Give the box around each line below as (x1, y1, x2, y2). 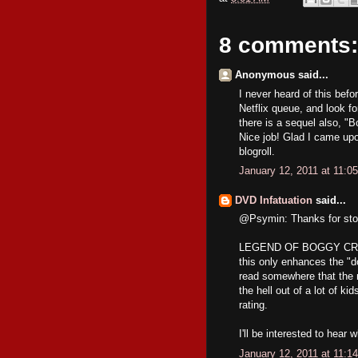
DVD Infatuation (235, 193, 312, 206)
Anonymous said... (235, 69, 328, 81)
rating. (239, 299, 268, 311)
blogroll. (239, 145, 275, 157)
